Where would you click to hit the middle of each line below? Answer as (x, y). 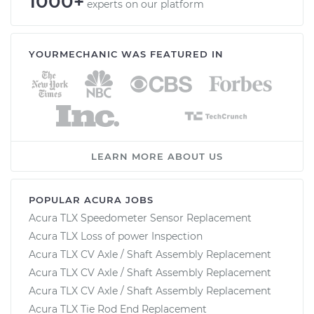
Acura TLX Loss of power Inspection (116, 236)
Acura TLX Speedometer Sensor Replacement (140, 218)
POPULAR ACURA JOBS (91, 199)
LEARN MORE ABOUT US (157, 156)
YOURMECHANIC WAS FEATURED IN (126, 54)
